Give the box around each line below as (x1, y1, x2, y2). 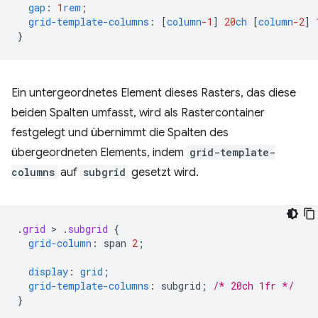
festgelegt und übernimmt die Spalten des (11, 126, 229, 140)
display (28, 265, 68, 278)
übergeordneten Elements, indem (11, 146, 187, 160)
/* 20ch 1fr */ (213, 279, 294, 292)
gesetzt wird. (128, 165, 199, 180)
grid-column (28, 236, 92, 250)
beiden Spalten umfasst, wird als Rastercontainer (11, 106, 265, 120)
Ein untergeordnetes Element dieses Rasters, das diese (11, 86, 296, 100)
